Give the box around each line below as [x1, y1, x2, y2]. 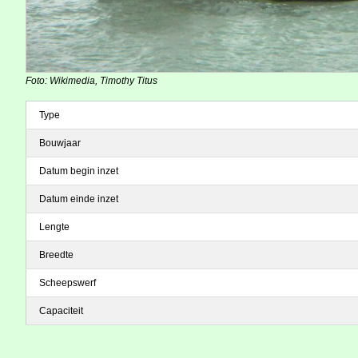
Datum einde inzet [39, 193, 118, 205]
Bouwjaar [39, 137, 81, 149]
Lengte [39, 221, 70, 233]
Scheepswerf [39, 276, 96, 288]
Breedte [39, 249, 74, 261]
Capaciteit [39, 304, 83, 316]
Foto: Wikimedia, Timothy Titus [26, 75, 157, 87]
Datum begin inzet [39, 165, 118, 177]
